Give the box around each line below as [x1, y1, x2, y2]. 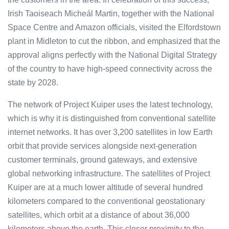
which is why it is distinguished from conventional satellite [8, 113, 216, 123]
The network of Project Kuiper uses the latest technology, [8, 100, 213, 109]
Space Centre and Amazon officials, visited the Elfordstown [8, 22, 221, 32]
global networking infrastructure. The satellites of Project [8, 169, 210, 178]
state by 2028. [8, 78, 58, 87]
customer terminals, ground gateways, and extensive [8, 155, 197, 164]
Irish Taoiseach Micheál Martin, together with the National [8, 9, 214, 18]
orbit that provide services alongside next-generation [8, 141, 197, 150]
